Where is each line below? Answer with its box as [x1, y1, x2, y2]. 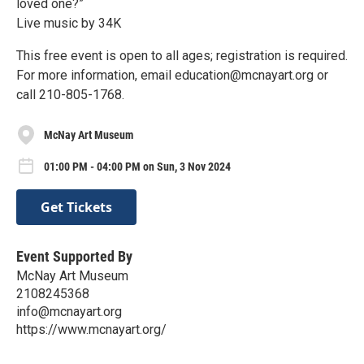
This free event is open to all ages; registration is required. [16, 48, 348, 64]
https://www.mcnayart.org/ [16, 322, 167, 338]
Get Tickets [41, 198, 112, 217]
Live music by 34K [16, 15, 121, 32]
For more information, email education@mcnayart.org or [16, 67, 328, 84]
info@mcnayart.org [16, 304, 122, 320]
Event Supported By [16, 248, 132, 266]
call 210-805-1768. [16, 87, 124, 103]
